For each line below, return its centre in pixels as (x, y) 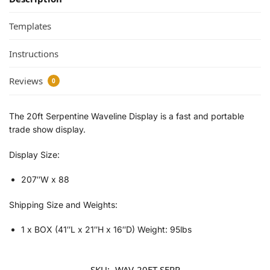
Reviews (27, 80)
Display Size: (34, 154)
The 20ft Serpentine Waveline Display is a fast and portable (127, 116)
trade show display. (47, 130)
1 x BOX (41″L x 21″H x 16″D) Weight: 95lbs (106, 230)
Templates (30, 26)
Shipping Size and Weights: (63, 204)
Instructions (34, 53)
